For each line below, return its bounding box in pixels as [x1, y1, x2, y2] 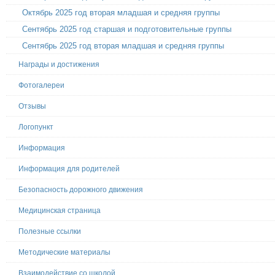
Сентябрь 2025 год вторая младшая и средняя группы [22, 41, 225, 50]
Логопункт [18, 123, 53, 132]
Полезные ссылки [18, 227, 81, 236]
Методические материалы [18, 248, 110, 257]
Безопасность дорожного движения [18, 185, 143, 195]
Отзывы [18, 102, 46, 111]
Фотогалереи [18, 81, 64, 90]
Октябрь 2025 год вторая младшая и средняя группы [22, 7, 220, 17]
